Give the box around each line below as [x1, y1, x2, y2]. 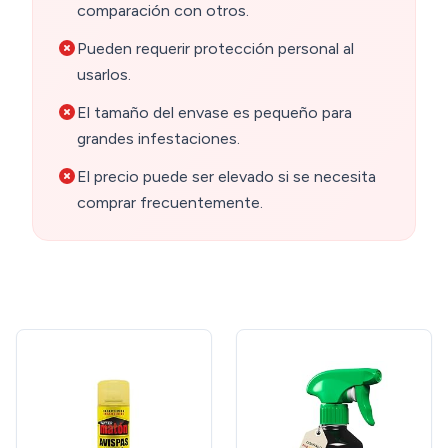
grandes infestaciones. [77, 129, 240, 149]
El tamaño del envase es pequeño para [77, 103, 352, 123]
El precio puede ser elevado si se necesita [77, 167, 376, 187]
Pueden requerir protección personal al [77, 39, 354, 59]
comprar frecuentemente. [77, 193, 263, 213]
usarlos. [77, 65, 131, 85]
